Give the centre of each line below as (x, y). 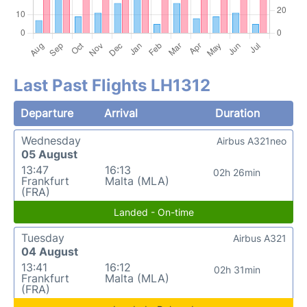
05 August (49, 154)
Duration (237, 113)
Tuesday (43, 237)
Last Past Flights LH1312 (112, 85)
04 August (50, 251)
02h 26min (237, 172)
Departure (47, 113)
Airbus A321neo (251, 140)
